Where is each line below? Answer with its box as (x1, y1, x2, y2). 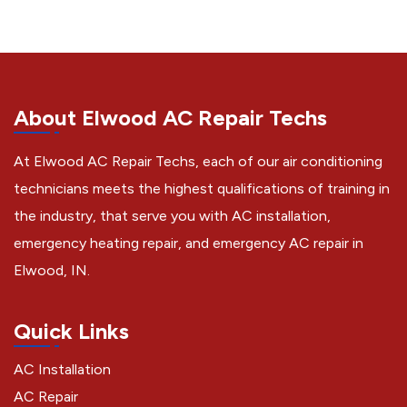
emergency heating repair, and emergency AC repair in (14, 234, 363, 253)
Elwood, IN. (14, 262, 90, 280)
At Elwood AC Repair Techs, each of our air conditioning (14, 153, 382, 171)
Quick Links (14, 318, 129, 345)
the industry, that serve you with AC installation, (14, 207, 331, 225)
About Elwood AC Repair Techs (14, 104, 327, 132)
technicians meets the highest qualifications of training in (14, 180, 390, 198)
